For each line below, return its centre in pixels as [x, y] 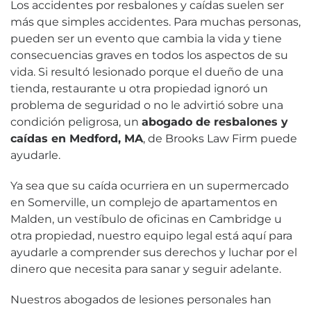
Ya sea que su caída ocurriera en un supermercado [150, 186]
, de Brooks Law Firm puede [220, 138]
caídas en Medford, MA [77, 138]
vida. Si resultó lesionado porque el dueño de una [147, 72]
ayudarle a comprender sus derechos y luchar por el [154, 252]
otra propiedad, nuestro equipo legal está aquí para [151, 236]
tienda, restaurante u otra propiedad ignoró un [139, 89]
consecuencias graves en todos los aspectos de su [149, 55]
